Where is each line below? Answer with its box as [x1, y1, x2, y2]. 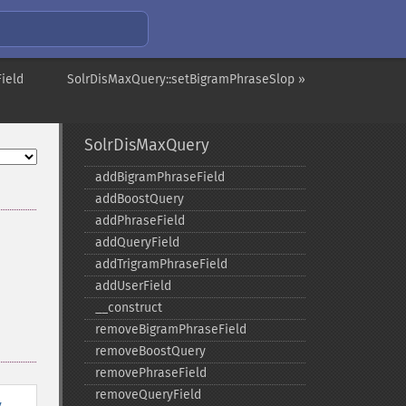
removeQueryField [94, 387, 201, 402]
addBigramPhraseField [94, 169, 225, 185]
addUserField [94, 278, 171, 294]
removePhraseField [94, 365, 207, 381]
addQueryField [94, 235, 179, 250]
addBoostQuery [94, 191, 184, 207]
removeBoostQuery [94, 343, 206, 359]
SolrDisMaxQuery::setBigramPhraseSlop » [67, 72, 305, 87]
